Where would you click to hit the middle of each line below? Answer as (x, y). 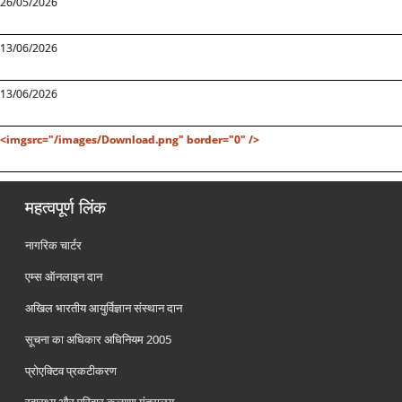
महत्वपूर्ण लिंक (66, 207)
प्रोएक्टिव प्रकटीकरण (71, 371)
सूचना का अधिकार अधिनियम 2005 (99, 339)
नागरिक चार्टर (54, 245)
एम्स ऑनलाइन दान (64, 276)
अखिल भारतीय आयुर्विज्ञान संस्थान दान (104, 308)
